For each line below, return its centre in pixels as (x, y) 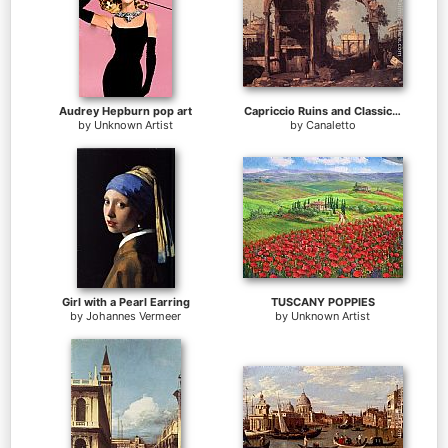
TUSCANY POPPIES (322, 302)
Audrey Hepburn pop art (125, 111)
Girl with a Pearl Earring (125, 302)
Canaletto (330, 125)
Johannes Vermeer (133, 316)
